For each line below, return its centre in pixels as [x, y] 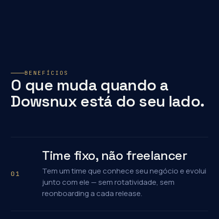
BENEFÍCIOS [47, 73]
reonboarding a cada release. [92, 193]
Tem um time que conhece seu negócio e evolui [124, 171]
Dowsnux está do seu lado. [108, 101]
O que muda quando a [90, 85]
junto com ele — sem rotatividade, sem [109, 182]
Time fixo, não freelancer [115, 155]
